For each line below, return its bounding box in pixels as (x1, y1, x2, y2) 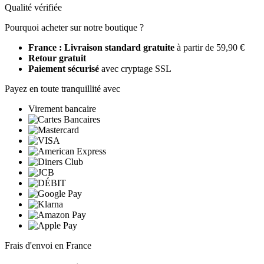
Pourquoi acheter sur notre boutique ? (5, 22, 144, 33)
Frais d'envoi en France (5, 240, 91, 251)
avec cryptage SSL (99, 64, 171, 74)
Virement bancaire (28, 104, 96, 114)
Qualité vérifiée (5, 2, 62, 13)
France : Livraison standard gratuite (28, 42, 177, 53)
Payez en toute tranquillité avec (5, 84, 120, 94)
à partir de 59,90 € (177, 42, 245, 53)
